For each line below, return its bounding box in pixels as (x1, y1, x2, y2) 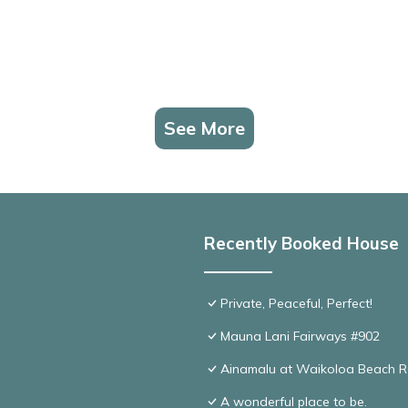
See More (163, 117, 245, 140)
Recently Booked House (204, 232, 399, 255)
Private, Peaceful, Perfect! (220, 295, 372, 312)
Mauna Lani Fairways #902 (220, 328, 380, 345)
